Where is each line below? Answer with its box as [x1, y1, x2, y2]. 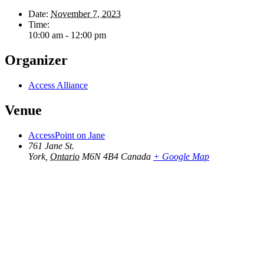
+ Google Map [153, 151, 209, 161]
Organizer [5, 52, 68, 68]
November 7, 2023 [51, 9, 121, 19]
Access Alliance [28, 80, 88, 90]
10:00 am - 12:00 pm [28, 30, 106, 41]
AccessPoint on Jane [28, 130, 105, 140]
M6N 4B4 [82, 151, 118, 161]
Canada [121, 151, 151, 161]
